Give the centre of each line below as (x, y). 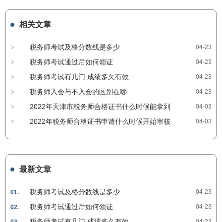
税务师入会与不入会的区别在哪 (78, 92)
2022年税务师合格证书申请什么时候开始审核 (100, 121)
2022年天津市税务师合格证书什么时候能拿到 (100, 107)
